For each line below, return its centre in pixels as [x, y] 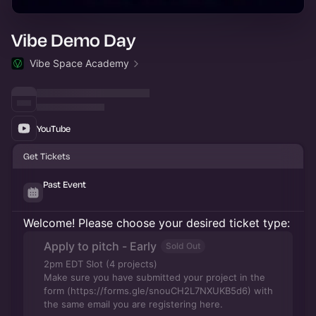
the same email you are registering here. [133, 304]
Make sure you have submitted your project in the [154, 277]
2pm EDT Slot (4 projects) [101, 264]
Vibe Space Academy [79, 63]
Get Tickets [47, 156]
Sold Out [183, 246]
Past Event [65, 184]
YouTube [54, 128]
